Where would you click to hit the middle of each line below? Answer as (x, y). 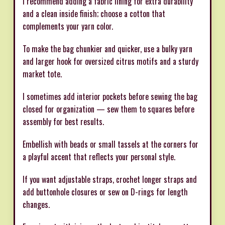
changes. (36, 204)
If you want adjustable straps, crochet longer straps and (110, 179)
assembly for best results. (63, 121)
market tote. (42, 74)
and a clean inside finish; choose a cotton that (94, 13)
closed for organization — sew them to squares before (108, 109)
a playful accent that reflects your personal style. (99, 156)
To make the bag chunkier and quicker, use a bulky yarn (107, 48)
